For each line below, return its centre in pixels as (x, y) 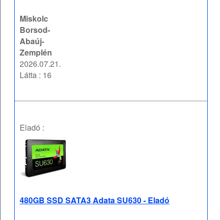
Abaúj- (32, 41)
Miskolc (34, 19)
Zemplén (36, 53)
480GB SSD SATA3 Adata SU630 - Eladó (95, 200)
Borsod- (35, 30)
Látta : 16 (36, 75)
